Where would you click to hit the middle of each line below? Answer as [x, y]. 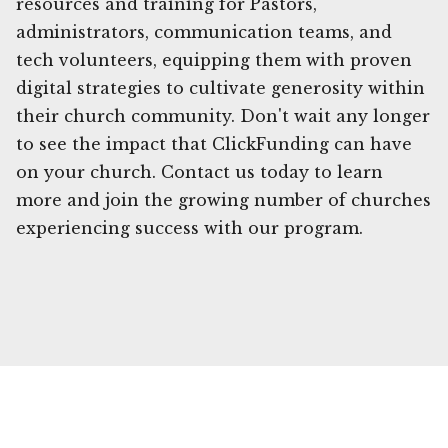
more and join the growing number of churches [223, 199]
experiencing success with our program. [189, 227]
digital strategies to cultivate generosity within [220, 87]
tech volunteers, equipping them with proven [214, 59]
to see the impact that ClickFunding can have [214, 143]
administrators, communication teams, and [204, 31]
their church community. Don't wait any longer [223, 115]
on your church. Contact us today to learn [199, 171]
